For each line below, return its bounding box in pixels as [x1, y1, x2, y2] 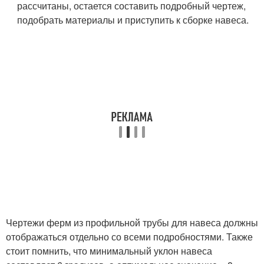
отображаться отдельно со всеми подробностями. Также [6, 230, 253, 244]
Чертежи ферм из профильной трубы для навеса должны [6, 216, 258, 230]
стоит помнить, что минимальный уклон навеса [6, 244, 212, 258]
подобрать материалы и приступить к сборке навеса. [17, 13, 249, 27]
